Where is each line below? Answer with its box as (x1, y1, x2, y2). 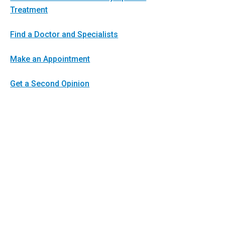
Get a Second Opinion (10, 79, 90, 88)
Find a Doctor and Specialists (10, 30, 119, 39)
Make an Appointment (10, 54, 90, 64)
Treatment (10, 5, 48, 15)
